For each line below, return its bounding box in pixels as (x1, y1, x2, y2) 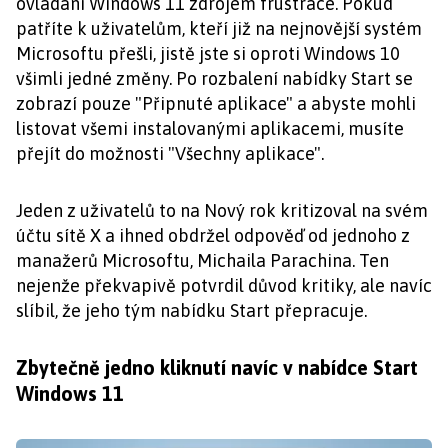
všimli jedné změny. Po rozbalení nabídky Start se (16, 67, 413, 89)
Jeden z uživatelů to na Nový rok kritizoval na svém (16, 199, 428, 221)
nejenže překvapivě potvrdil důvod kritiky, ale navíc (16, 274, 432, 296)
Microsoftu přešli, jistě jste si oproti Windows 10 (16, 42, 400, 64)
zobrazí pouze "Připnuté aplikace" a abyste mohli (16, 92, 416, 114)
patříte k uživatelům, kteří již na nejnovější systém (16, 17, 422, 39)
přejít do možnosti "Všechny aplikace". (16, 142, 324, 164)
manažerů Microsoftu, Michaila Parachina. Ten (16, 249, 389, 271)
